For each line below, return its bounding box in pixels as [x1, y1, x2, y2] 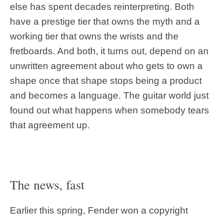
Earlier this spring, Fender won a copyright [10, 205, 188, 216]
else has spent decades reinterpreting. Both [10, 1, 194, 12]
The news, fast [10, 176, 84, 193]
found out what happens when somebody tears [10, 105, 209, 115]
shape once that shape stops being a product [10, 75, 202, 86]
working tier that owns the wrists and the [10, 31, 179, 41]
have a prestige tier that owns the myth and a [10, 16, 200, 27]
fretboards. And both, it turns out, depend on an [10, 45, 209, 56]
